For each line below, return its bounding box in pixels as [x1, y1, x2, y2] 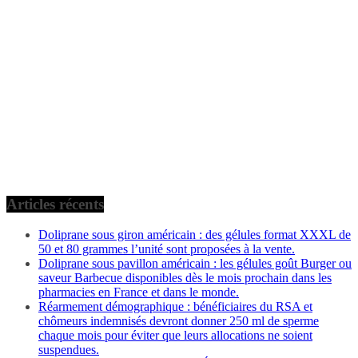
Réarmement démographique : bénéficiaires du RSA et [38, 300, 312, 314]
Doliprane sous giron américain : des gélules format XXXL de [38, 228, 351, 242]
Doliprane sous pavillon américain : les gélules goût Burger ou [38, 257, 352, 271]
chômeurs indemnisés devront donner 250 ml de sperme [38, 314, 319, 328]
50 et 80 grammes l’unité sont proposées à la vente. [38, 242, 295, 257]
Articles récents [6, 195, 104, 213]
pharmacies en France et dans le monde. [38, 285, 239, 300]
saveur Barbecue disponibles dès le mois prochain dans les [38, 271, 332, 285]
